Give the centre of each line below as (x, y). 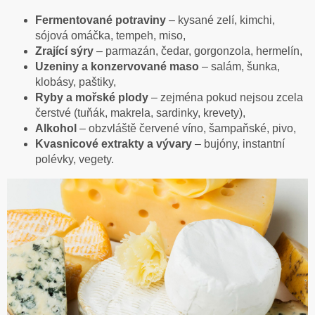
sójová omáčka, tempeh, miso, (110, 36)
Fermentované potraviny (101, 20)
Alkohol (56, 129)
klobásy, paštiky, (76, 82)
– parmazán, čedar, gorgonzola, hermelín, (198, 51)
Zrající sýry (64, 51)
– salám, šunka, (239, 67)
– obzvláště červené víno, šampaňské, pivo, (186, 129)
